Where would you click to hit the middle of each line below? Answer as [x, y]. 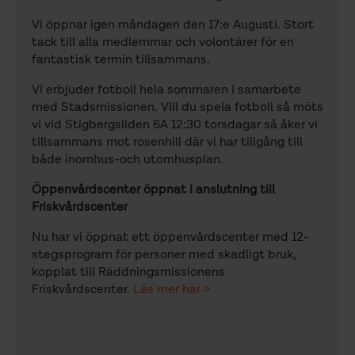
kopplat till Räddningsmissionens [128, 273]
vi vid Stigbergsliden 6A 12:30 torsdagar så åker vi [175, 126]
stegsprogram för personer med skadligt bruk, [164, 256]
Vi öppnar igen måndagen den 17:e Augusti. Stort [173, 26]
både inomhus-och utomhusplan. [128, 160]
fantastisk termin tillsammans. [121, 61]
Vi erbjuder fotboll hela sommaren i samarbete [166, 91]
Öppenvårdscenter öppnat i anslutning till [153, 191]
